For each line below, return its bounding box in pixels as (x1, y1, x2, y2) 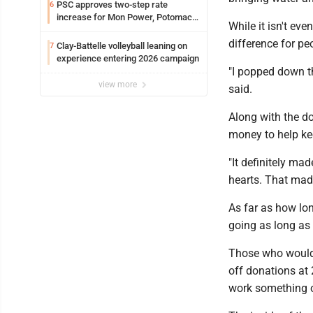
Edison (57, 24, 83, 36)
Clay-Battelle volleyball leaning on (57, 41, 187, 52)
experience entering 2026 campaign (57, 53, 199, 64)
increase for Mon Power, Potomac (57, 12, 192, 23)
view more (99, 80, 139, 90)
